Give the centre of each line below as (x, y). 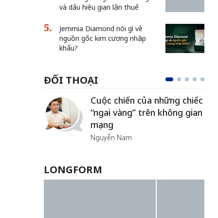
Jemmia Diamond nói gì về (101, 28)
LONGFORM (73, 170)
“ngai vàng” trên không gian (146, 112)
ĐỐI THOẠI (71, 80)
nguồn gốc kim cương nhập (102, 38)
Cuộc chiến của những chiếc (146, 100)
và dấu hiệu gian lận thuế (99, 7)
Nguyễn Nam (111, 137)
